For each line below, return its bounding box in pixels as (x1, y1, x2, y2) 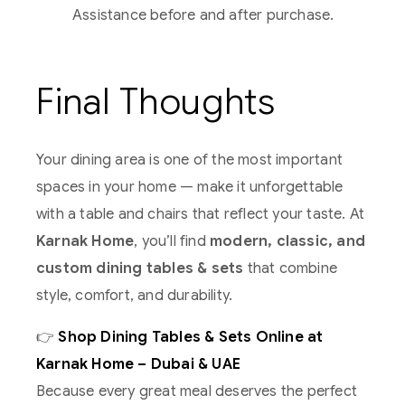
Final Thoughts (36, 79, 276, 125)
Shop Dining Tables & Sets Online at (58, 328, 324, 347)
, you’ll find (134, 232, 211, 251)
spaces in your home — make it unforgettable (36, 178, 344, 197)
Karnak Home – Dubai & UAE (36, 355, 240, 374)
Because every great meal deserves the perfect (36, 382, 358, 401)
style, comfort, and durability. (36, 287, 233, 306)
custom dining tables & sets (36, 259, 244, 278)
